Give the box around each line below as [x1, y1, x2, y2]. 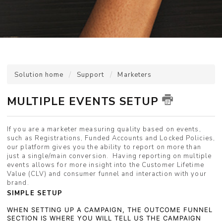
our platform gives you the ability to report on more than [7, 142, 201, 152]
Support [76, 70, 105, 79]
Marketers [117, 70, 152, 79]
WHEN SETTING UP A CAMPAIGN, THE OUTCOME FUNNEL [7, 205, 213, 214]
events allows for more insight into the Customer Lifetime [7, 160, 204, 169]
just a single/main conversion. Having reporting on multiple [7, 151, 212, 161]
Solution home [14, 70, 66, 79]
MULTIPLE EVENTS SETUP [7, 94, 163, 109]
